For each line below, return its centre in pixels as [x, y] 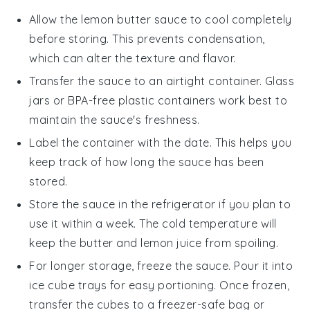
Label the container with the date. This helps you [161, 142]
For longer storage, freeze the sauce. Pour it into [161, 265]
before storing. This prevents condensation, [147, 38]
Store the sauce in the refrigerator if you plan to [160, 204]
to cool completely [239, 19]
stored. [48, 181]
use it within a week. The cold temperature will [153, 223]
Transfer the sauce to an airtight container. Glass [162, 81]
